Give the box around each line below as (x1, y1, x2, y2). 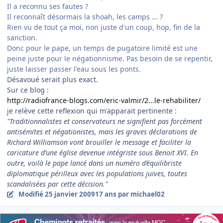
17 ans (95, 189, 116, 199)
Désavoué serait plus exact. (7, 74, 98, 84)
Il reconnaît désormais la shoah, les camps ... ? (7, 11, 163, 21)
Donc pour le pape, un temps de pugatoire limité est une (7, 43, 198, 53)
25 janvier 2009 (44, 189, 95, 199)
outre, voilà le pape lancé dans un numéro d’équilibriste (7, 158, 182, 168)
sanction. (7, 32, 37, 42)
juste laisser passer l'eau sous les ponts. (7, 64, 141, 74)
